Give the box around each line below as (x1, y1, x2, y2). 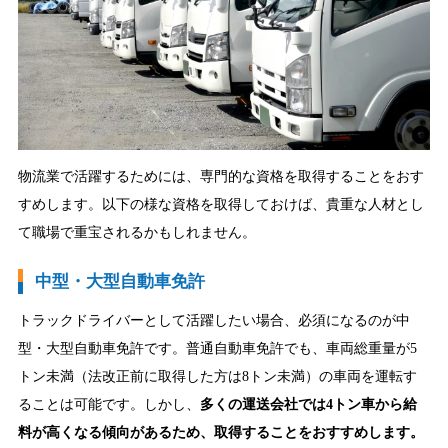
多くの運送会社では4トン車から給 (199, 396, 417, 413)
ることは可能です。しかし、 (17, 396, 200, 413)
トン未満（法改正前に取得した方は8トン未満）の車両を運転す (17, 368, 417, 385)
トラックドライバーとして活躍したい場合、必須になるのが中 (17, 312, 410, 329)
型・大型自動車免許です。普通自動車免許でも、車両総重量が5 (17, 340, 417, 357)
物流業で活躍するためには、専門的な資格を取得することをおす (17, 167, 424, 184)
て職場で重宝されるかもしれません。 (17, 223, 256, 240)
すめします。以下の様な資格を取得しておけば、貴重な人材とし (17, 195, 424, 212)
